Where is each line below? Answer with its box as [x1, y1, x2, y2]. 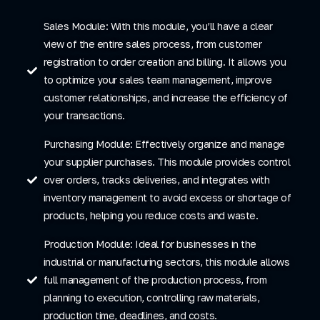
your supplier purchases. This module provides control [43, 156, 290, 169]
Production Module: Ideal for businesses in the [43, 238, 256, 251]
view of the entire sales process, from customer [43, 38, 261, 51]
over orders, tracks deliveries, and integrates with [43, 174, 269, 186]
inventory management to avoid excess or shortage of [43, 191, 291, 204]
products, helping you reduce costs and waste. [43, 209, 258, 222]
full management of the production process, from [43, 274, 266, 286]
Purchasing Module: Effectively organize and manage [43, 138, 285, 151]
